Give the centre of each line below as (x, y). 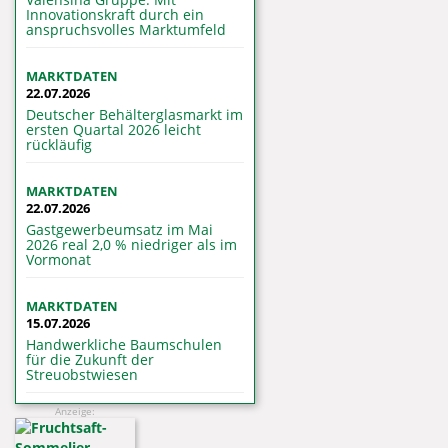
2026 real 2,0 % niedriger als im (131, 245)
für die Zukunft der (90, 360)
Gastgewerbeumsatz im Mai (119, 230)
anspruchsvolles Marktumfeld (126, 30)
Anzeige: (75, 411)
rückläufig (59, 145)
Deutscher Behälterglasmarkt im (134, 115)
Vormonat (58, 260)
